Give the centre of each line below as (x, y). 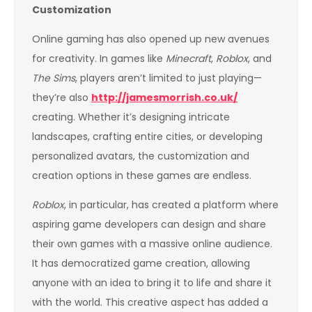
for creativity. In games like (99, 58)
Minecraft (188, 58)
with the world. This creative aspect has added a (150, 302)
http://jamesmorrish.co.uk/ (164, 97)
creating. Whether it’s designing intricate (131, 117)
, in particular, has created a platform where (171, 204)
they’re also (62, 97)
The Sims (54, 78)
